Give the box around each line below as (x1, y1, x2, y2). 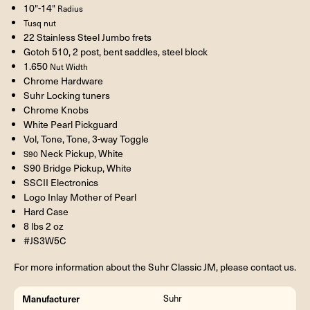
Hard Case (23, 204, 69, 218)
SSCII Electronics (23, 175, 98, 189)
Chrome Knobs (23, 102, 89, 116)
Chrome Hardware (23, 73, 103, 87)
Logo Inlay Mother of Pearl (23, 190, 136, 203)
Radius (57, 2, 83, 14)
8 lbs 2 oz (23, 219, 64, 232)
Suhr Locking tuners (23, 88, 110, 102)
